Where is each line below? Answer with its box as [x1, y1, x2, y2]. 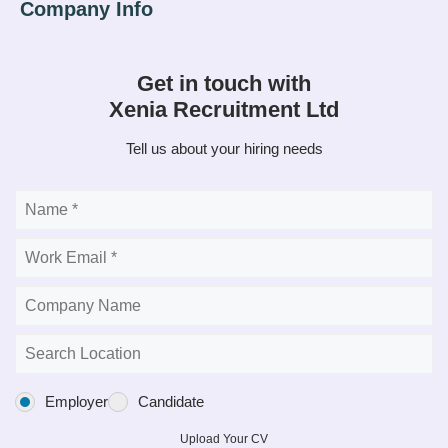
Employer [45, 393, 108, 410]
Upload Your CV [180, 432, 268, 446]
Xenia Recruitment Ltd [109, 97, 339, 122]
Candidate [138, 393, 204, 410]
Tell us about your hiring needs [125, 140, 323, 157]
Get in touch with [137, 71, 311, 96]
